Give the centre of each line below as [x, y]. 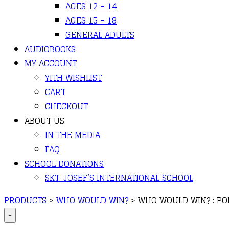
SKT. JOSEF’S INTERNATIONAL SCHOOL [119, 178]
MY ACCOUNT [51, 63]
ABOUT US [44, 121]
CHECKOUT [66, 106]
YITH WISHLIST [73, 78]
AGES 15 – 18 [91, 20]
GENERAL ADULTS [100, 35]
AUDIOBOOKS [50, 49]
